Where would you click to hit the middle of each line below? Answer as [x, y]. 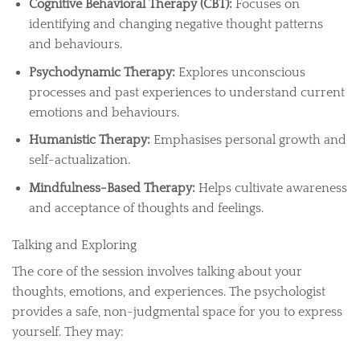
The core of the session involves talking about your [157, 271]
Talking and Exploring [74, 245]
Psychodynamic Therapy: [102, 72]
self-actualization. [79, 160]
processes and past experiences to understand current [186, 92]
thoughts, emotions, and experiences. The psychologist [169, 291]
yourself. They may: [68, 331]
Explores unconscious [240, 72]
